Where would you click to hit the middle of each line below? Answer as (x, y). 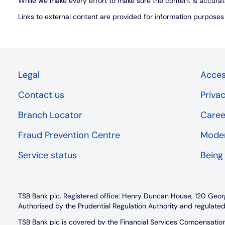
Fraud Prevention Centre (69, 135)
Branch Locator (50, 115)
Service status (47, 155)
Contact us (41, 95)
